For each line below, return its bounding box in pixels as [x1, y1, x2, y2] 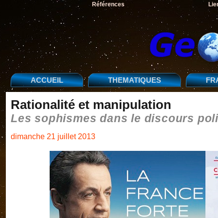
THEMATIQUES [108, 76, 161, 84]
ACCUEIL [31, 76, 63, 84]
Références [91, 1, 125, 8]
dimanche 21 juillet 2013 [11, 132, 95, 141]
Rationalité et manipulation [11, 98, 171, 111]
